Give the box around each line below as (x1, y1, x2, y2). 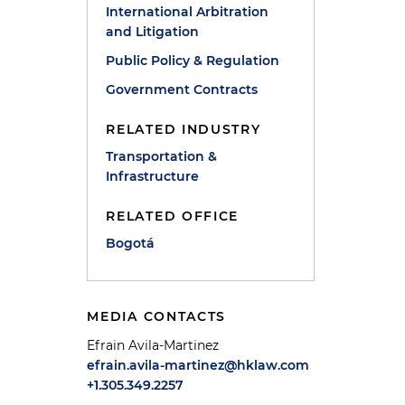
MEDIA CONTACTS (87, 308, 227, 325)
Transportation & (106, 148, 218, 165)
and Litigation (106, 24, 200, 40)
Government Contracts (106, 81, 259, 98)
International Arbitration (106, 4, 269, 20)
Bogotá (106, 235, 155, 251)
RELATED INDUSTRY (106, 121, 261, 137)
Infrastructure (106, 168, 200, 184)
